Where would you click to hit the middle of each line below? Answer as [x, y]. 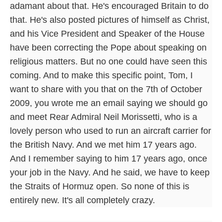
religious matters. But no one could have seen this [109, 61]
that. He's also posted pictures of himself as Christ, [110, 20]
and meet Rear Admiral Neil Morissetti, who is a [104, 117]
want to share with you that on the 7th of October [106, 89]
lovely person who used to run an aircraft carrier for [111, 131]
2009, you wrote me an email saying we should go [109, 103]
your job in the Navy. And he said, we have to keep [110, 172]
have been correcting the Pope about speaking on [108, 47]
